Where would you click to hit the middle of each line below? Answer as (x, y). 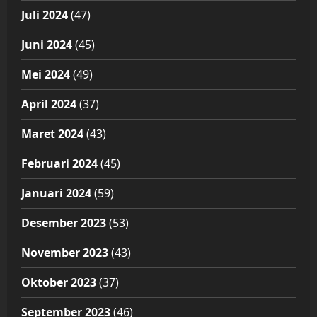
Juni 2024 (47, 45)
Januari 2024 (56, 194)
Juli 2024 (45, 15)
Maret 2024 (52, 134)
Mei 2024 (46, 75)
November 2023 (65, 253)
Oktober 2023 (59, 283)
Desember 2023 (64, 223)
